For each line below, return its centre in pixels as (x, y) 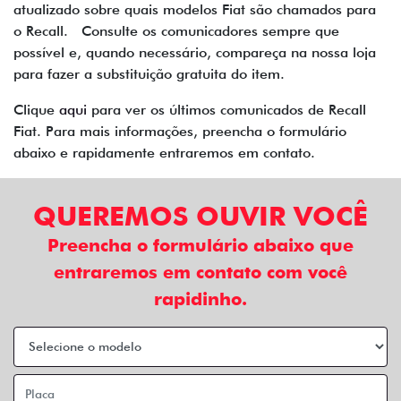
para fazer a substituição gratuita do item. (154, 73)
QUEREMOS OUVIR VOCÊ (200, 215)
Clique (36, 109)
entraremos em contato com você (200, 272)
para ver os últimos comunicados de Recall (226, 109)
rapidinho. (200, 299)
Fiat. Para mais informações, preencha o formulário (180, 131)
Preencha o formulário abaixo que (200, 245)
